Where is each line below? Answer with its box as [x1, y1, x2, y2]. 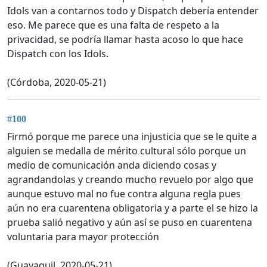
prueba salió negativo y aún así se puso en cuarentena [7, 216, 252, 229]
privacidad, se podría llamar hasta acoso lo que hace [7, 33, 243, 46]
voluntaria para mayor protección [7, 230, 159, 244]
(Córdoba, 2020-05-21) [7, 76, 106, 89]
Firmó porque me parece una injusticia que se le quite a [7, 130, 257, 144]
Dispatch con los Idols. [7, 47, 108, 61]
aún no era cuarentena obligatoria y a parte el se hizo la [7, 201, 258, 215]
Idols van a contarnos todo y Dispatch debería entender [7, 4, 259, 18]
